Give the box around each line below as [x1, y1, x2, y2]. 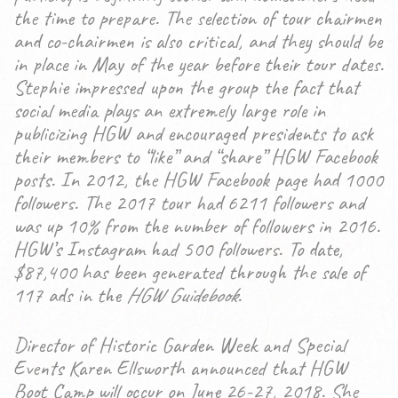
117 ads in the [13, 282, 126, 308]
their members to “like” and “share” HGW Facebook [13, 143, 378, 170]
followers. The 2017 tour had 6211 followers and [13, 189, 364, 216]
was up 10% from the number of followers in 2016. [13, 212, 380, 239]
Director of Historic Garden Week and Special [13, 331, 346, 358]
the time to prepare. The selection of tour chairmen [13, 4, 382, 31]
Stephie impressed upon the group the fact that [13, 74, 359, 100]
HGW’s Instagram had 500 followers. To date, [13, 235, 343, 262]
